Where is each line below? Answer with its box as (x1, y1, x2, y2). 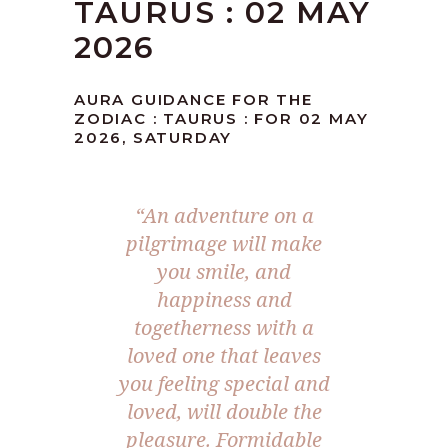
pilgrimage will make (126, 230, 322, 258)
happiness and (156, 286, 292, 314)
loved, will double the (126, 398, 322, 426)
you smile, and (157, 258, 291, 286)
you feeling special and (118, 370, 330, 398)
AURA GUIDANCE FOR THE (74, 90, 313, 110)
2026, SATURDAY (74, 128, 233, 148)
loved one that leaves (127, 342, 321, 370)
